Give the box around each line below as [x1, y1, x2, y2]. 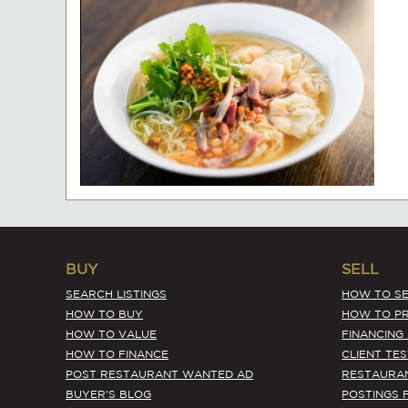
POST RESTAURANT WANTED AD [66, 367, 254, 380]
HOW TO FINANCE [66, 347, 169, 360]
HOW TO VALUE [66, 327, 158, 340]
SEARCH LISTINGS [66, 287, 168, 300]
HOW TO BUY [66, 307, 144, 320]
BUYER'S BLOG [66, 387, 152, 400]
